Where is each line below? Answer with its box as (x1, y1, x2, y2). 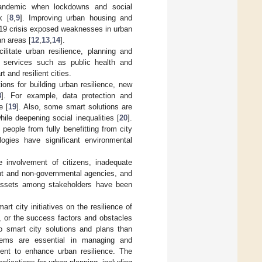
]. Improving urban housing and (19, 13, 132, 23)
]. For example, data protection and (1, 91, 133, 101)
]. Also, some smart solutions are (16, 102, 132, 112)
